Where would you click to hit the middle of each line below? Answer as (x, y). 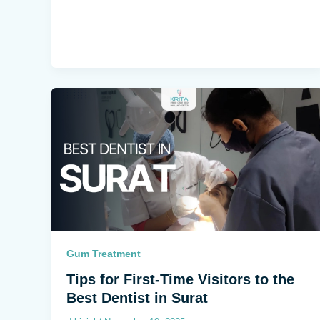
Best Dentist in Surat (137, 298)
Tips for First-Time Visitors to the (180, 280)
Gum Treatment (104, 254)
